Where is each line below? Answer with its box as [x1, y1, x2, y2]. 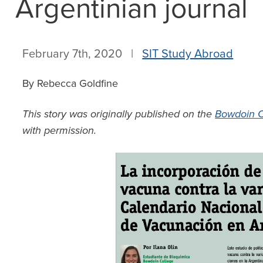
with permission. [22, 123, 97, 138]
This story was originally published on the [22, 106, 215, 122]
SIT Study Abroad [142, 45, 234, 62]
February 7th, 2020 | [22, 45, 143, 62]
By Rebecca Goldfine [22, 76, 119, 90]
